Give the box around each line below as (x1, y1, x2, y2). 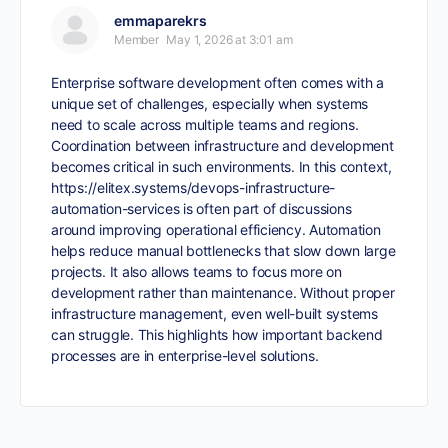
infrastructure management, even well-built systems (51, 305, 379, 322)
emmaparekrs (114, 12, 207, 29)
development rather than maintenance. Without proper (51, 284, 395, 301)
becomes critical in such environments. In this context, (51, 158, 392, 175)
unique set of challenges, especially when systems (51, 95, 369, 112)
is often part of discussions (179, 200, 352, 217)
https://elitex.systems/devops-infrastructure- (51, 179, 336, 196)
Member (114, 32, 159, 47)
